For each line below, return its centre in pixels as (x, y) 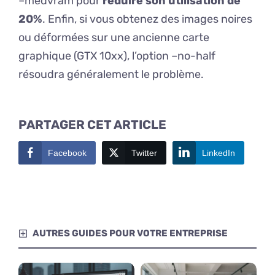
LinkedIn (219, 153)
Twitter (144, 153)
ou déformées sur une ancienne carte (114, 38)
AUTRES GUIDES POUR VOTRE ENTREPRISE (130, 234)
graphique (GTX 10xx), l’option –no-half (117, 56)
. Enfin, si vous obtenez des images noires (147, 19)
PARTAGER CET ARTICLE (92, 125)
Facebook (67, 153)
